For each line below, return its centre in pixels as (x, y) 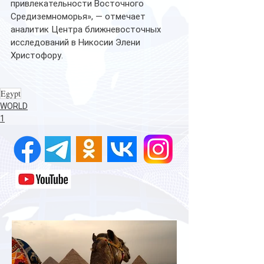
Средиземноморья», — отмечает (79, 16)
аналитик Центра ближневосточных (87, 29)
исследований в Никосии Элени (77, 42)
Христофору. (37, 55)
